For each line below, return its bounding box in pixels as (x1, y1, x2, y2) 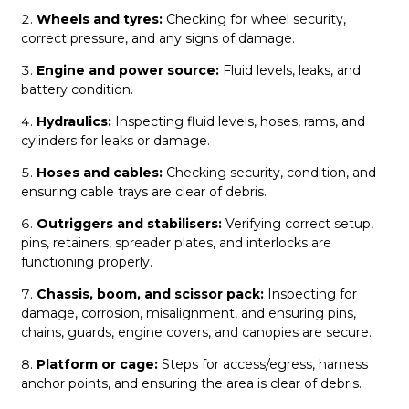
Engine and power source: (37, 61, 223, 79)
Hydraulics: (37, 112, 115, 130)
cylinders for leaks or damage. (21, 131, 210, 149)
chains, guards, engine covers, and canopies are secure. (21, 323, 372, 341)
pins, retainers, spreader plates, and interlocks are (21, 234, 331, 251)
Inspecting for (267, 285, 357, 302)
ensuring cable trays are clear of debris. (21, 183, 267, 200)
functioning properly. (21, 253, 152, 270)
